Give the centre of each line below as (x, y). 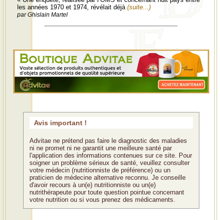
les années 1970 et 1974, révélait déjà (72, 7)
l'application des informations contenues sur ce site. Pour (111, 155)
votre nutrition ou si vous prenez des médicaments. (102, 199)
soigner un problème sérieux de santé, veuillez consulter (110, 163)
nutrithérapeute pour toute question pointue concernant (107, 192)
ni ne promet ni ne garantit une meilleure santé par (101, 148)
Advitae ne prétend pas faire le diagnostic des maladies (108, 140)
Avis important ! (60, 123)
